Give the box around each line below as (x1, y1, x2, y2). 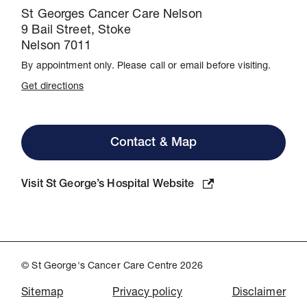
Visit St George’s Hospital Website (21, 179, 195, 191)
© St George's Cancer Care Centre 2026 (21, 261, 203, 271)
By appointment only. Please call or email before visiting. (21, 62, 271, 72)
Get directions (21, 82, 84, 92)
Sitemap (21, 287, 64, 299)
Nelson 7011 (21, 40, 92, 53)
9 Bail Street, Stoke (21, 25, 131, 38)
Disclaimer (232, 287, 286, 299)
